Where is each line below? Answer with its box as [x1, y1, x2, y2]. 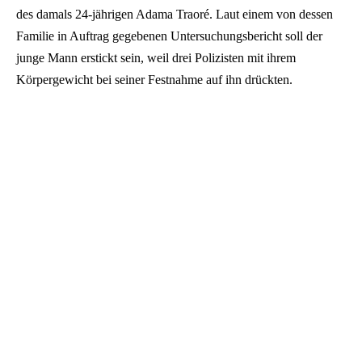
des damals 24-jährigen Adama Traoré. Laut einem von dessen [16, 7, 333, 22]
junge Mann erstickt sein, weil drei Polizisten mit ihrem [16, 51, 296, 65]
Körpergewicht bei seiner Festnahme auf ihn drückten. [16, 73, 293, 87]
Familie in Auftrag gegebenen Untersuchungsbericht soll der [16, 29, 322, 44]
